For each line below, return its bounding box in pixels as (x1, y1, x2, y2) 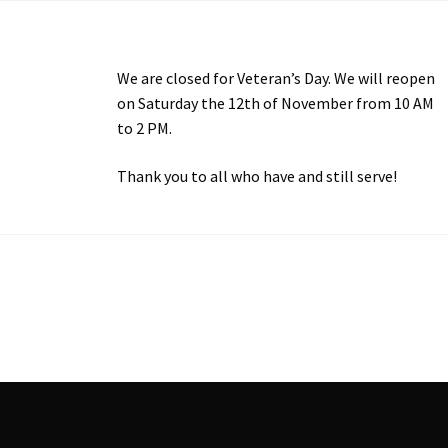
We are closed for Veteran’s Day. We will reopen (116, 67, 435, 88)
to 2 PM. (116, 117, 172, 138)
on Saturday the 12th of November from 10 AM (116, 92, 434, 113)
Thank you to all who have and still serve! (116, 165, 397, 186)
